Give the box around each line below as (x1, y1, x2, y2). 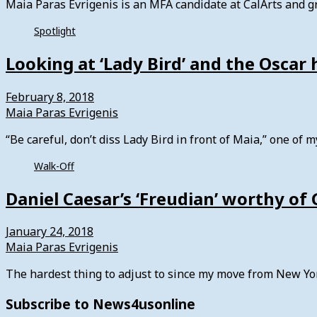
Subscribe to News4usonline (6, 295, 195, 313)
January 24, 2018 (6, 224, 93, 240)
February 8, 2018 (6, 88, 94, 105)
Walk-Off (34, 158, 74, 173)
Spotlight (34, 23, 76, 38)
